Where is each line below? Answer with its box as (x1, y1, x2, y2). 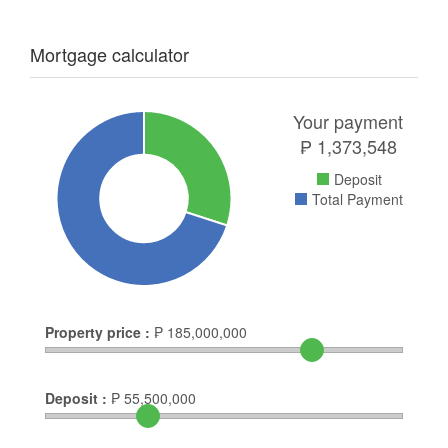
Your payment (293, 108, 403, 135)
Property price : (45, 322, 150, 343)
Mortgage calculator (30, 41, 189, 68)
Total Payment (312, 189, 403, 210)
